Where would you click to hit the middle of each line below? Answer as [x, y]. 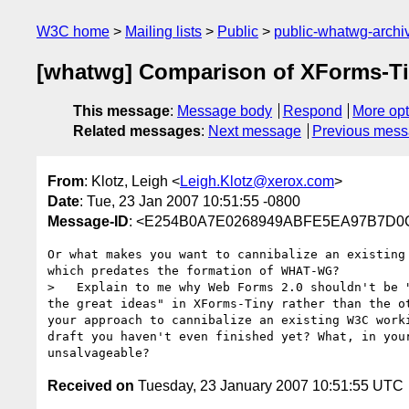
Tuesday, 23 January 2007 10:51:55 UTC [269, 385]
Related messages [137, 131]
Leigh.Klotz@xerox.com [257, 181]
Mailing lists [163, 31]
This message [121, 111]
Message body [225, 111]
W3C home [73, 31]
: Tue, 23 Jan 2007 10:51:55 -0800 [190, 201]
